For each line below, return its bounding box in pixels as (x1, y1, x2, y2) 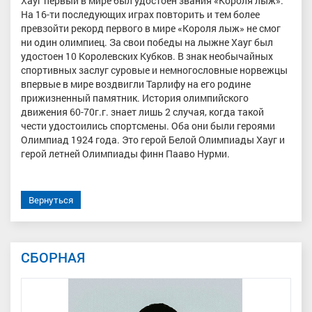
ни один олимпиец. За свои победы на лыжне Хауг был (21, 36, 273, 49)
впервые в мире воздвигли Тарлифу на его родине (21, 77, 251, 91)
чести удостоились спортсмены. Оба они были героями (21, 119, 275, 132)
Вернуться (29, 193, 73, 206)
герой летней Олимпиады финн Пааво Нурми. (21, 147, 230, 160)
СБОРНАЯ (21, 248, 85, 266)
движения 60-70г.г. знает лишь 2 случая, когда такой (21, 105, 264, 118)
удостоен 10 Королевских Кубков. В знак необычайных (21, 49, 273, 63)
